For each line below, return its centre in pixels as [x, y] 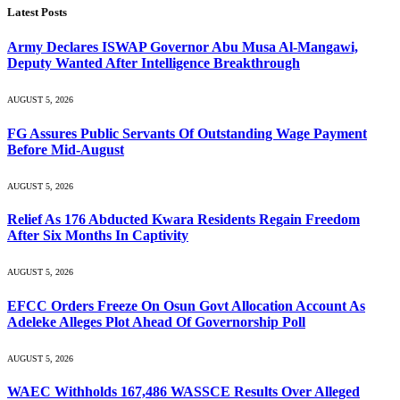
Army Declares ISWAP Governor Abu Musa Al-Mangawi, [183, 47]
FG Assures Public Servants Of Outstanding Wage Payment [187, 133]
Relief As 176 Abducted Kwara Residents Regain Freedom [183, 220]
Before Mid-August [66, 149]
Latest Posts [37, 12]
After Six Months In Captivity [98, 236]
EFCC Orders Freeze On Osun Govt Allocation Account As [186, 305]
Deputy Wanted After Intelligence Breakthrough [154, 63]
